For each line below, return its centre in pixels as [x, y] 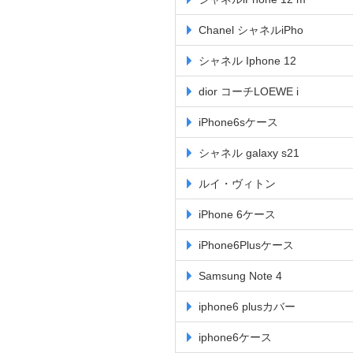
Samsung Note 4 [240, 276]
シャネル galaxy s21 [249, 153]
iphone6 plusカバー [247, 307]
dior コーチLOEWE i [249, 91]
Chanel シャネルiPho [251, 30]
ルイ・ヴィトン [237, 184]
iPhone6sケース [238, 122]
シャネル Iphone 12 [247, 61]
